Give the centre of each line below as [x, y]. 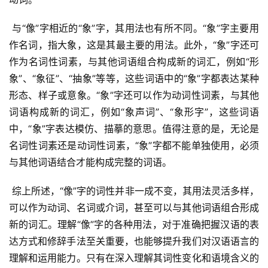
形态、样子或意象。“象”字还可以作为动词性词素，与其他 [134, 95]
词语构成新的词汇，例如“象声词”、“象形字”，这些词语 [134, 112]
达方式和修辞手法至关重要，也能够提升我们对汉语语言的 [134, 241]
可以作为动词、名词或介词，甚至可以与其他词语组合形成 [134, 208]
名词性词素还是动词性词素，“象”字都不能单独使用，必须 [134, 146]
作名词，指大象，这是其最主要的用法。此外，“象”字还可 [134, 45]
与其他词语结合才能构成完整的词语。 [90, 162]
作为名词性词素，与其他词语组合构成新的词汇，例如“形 [134, 62]
